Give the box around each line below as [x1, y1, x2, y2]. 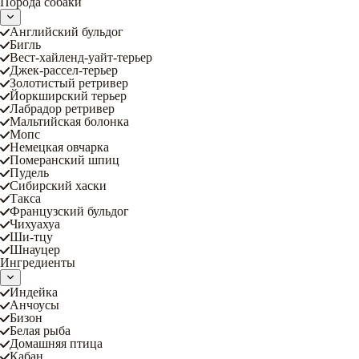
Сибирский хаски [10, 178, 107, 192]
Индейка [10, 284, 58, 299]
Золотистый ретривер [10, 75, 128, 90]
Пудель [10, 165, 49, 179]
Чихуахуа [10, 216, 60, 231]
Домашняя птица [10, 336, 103, 350]
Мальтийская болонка [10, 114, 129, 128]
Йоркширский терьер [10, 88, 127, 103]
